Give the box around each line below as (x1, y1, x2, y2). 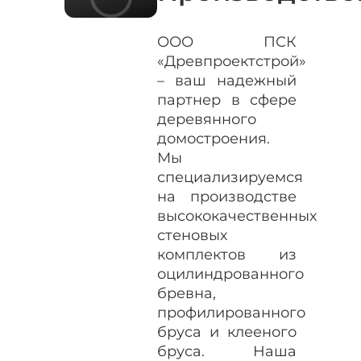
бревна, (157, 284, 217, 302)
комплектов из (157, 245, 297, 263)
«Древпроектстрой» (157, 52, 307, 70)
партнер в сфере (157, 90, 297, 109)
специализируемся (157, 168, 304, 186)
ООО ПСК (157, 32, 297, 51)
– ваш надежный (157, 71, 297, 89)
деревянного (157, 110, 257, 128)
